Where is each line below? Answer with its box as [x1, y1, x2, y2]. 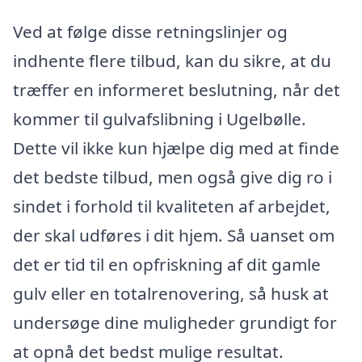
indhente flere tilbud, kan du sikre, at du [13, 49, 331, 73]
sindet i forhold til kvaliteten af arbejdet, [13, 195, 330, 218]
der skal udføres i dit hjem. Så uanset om [13, 224, 335, 247]
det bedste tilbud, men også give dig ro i [13, 166, 332, 189]
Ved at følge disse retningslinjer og [13, 20, 288, 44]
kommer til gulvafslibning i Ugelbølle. [13, 107, 306, 131]
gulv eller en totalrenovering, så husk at [13, 282, 329, 305]
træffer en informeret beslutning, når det [13, 78, 340, 102]
